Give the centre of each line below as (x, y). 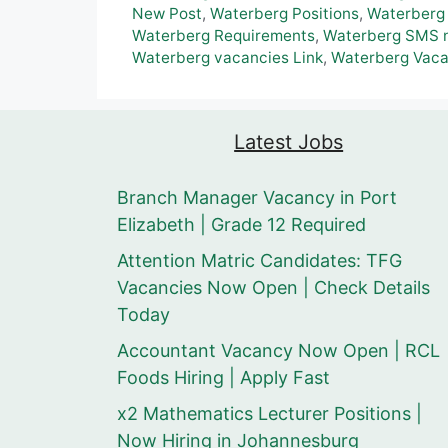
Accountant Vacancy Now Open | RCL (278, 351)
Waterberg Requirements (223, 36)
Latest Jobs (289, 142)
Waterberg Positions (284, 14)
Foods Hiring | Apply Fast (223, 378)
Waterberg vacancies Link (227, 58)
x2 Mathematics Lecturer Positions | (269, 414)
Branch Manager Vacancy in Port (257, 198)
